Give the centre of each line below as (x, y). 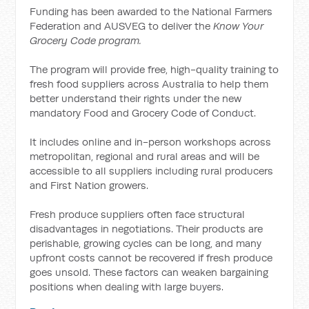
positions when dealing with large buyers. (127, 287)
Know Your (239, 26)
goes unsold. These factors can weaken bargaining (149, 272)
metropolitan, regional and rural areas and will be (145, 156)
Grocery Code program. (86, 40)
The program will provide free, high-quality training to (154, 69)
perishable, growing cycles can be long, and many (146, 243)
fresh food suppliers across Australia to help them (149, 84)
